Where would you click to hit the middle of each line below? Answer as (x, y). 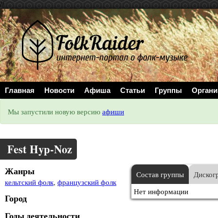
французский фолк (87, 182)
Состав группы (160, 174)
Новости (59, 90)
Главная (20, 90)
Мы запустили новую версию (55, 111)
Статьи (133, 90)
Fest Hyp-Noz (40, 149)
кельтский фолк (29, 182)
